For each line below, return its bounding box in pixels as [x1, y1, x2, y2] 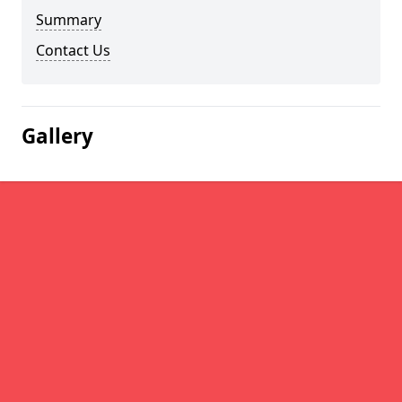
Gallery [22, 122, 93, 150]
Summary [36, 10, 101, 30]
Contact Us [36, 40, 110, 60]
